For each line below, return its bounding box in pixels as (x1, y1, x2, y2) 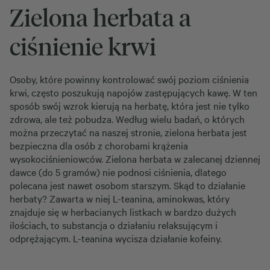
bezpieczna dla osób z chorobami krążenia (10, 139, 188, 152)
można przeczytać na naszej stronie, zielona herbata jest (10, 125, 247, 139)
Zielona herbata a (10, 1, 191, 33)
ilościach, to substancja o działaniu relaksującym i (10, 218, 218, 231)
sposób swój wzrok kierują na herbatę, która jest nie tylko (10, 99, 250, 112)
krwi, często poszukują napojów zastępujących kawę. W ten (10, 86, 257, 99)
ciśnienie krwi (10, 30, 156, 61)
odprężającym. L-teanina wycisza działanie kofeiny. (10, 231, 222, 245)
